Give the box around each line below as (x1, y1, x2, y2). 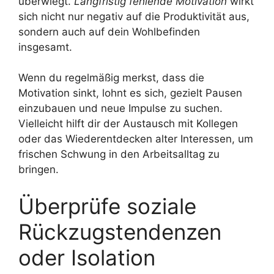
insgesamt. (18, 40, 72, 53)
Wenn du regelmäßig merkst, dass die (18, 72, 204, 84)
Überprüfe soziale (18, 193, 196, 219)
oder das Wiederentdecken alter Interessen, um (18, 133, 253, 146)
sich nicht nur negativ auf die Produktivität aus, (18, 10, 250, 23)
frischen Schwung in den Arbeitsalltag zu (18, 148, 220, 161)
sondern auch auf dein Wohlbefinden (18, 25, 200, 38)
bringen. (18, 163, 59, 176)
